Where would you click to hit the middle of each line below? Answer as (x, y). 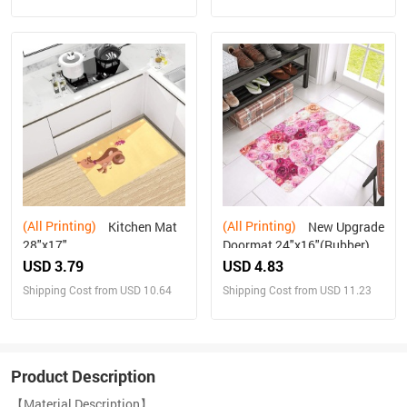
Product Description (83, 376)
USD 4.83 (253, 265)
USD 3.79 (53, 265)
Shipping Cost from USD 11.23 (297, 289)
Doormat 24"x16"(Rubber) (296, 244)
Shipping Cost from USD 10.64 (97, 289)
